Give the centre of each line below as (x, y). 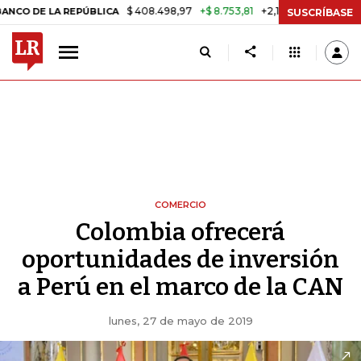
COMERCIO (180, 205)
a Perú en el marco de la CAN (180, 287)
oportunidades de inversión (180, 259)
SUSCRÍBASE (320, 12)
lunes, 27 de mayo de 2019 (180, 321)
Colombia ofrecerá (180, 232)
